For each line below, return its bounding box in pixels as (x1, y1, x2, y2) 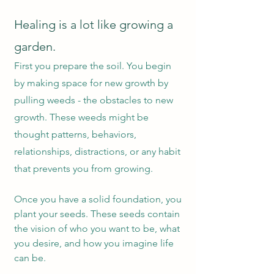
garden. (14, 39, 56, 54)
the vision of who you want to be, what (14, 223, 180, 234)
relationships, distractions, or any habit (14, 146, 180, 157)
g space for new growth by (53, 77, 168, 89)
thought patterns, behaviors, (14, 128, 136, 140)
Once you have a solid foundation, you (14, 193, 182, 205)
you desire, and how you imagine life (14, 237, 174, 249)
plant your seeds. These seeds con (14, 208, 164, 220)
